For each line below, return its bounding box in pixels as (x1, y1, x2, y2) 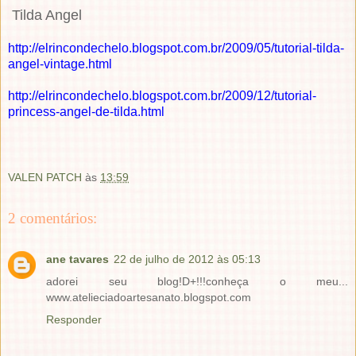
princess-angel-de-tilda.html (8, 104, 164, 118)
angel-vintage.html (8, 56, 112, 71)
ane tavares (46, 253, 109, 266)
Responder (46, 313, 102, 327)
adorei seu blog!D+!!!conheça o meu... (46, 275, 348, 288)
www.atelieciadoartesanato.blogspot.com (46, 291, 251, 304)
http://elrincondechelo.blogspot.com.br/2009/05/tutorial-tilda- (8, 41, 344, 55)
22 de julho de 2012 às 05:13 (114, 253, 261, 266)
